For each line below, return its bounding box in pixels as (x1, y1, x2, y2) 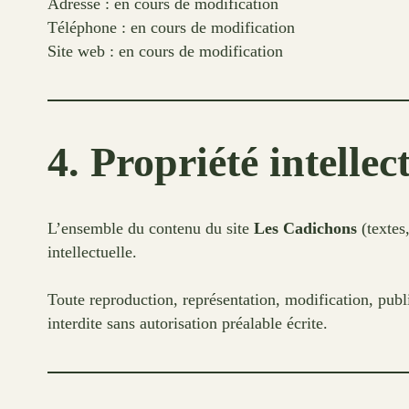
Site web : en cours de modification (47, 41, 283, 60)
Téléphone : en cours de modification (47, 17, 295, 37)
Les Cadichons (254, 218, 357, 237)
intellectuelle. (47, 242, 137, 261)
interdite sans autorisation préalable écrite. (47, 313, 328, 332)
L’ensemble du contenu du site (47, 218, 254, 237)
